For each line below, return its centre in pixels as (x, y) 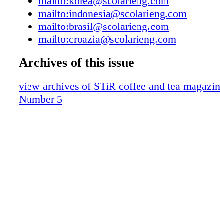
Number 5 (41, 99)
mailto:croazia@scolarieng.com (107, 39)
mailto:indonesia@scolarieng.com (112, 13)
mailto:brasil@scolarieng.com (104, 26)
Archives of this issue (76, 62)
